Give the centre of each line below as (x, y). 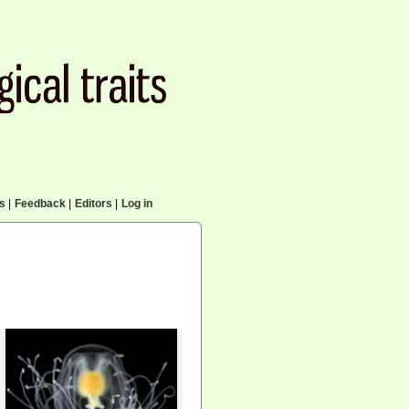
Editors (93, 204)
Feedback (40, 204)
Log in (136, 204)
